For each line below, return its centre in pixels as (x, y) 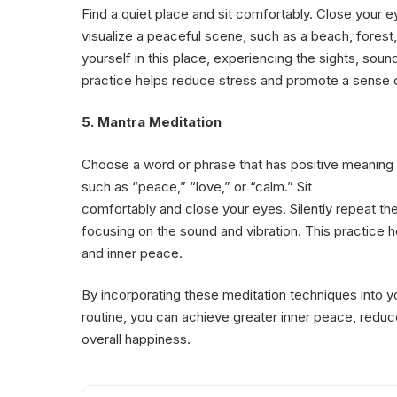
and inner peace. (132, 253)
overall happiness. (136, 339)
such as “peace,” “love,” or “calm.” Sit (197, 186)
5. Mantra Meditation (152, 122)
